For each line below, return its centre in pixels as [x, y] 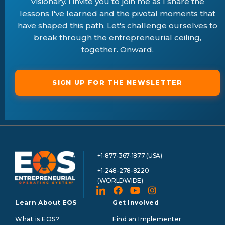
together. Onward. [118, 49]
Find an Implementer [147, 219]
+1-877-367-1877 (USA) [130, 155]
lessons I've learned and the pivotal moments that [118, 13]
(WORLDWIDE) [120, 180]
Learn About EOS [46, 202]
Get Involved [136, 202]
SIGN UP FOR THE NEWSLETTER [118, 82]
